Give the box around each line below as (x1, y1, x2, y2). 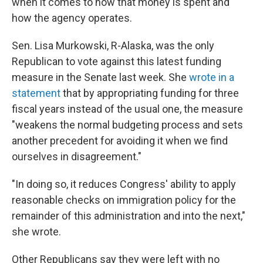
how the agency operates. (12, 12, 132, 24)
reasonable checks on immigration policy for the (12, 194, 236, 206)
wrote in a (189, 71, 234, 83)
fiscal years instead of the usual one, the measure (12, 103, 243, 115)
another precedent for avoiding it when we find (12, 134, 228, 147)
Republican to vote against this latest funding (12, 55, 221, 68)
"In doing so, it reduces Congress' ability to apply (12, 178, 236, 190)
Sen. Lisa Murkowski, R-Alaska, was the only (12, 39, 214, 52)
